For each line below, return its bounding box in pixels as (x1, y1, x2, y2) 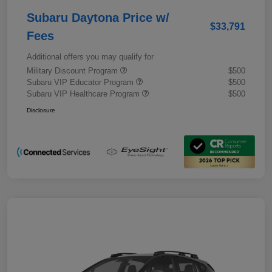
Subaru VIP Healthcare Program (27, 89, 142, 98)
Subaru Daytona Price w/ (27, 10, 169, 24)
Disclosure (27, 106, 55, 114)
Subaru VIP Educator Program (27, 77, 136, 87)
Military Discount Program (27, 66, 120, 75)
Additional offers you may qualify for (27, 52, 154, 61)
